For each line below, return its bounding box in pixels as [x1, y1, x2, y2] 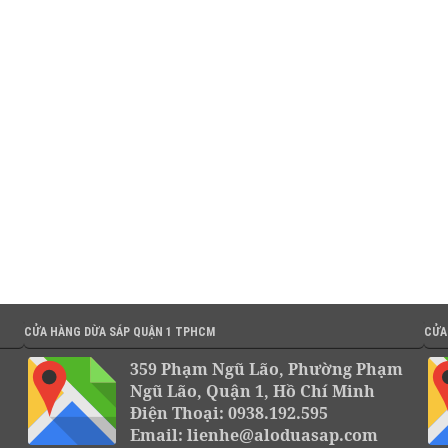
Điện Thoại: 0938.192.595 [130, 402, 328, 424]
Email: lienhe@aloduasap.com [130, 424, 378, 446]
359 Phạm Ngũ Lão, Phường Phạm [130, 358, 403, 380]
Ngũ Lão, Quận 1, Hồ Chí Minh [130, 380, 375, 402]
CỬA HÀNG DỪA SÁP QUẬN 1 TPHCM [24, 325, 215, 339]
